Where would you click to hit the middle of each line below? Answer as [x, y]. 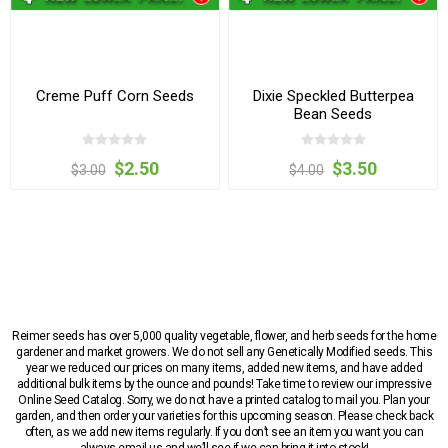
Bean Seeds [333, 113]
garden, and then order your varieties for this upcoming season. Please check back [224, 416]
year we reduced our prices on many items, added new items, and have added [224, 368]
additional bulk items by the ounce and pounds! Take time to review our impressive [224, 384]
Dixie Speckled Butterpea [333, 95]
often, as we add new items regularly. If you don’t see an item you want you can [224, 432]
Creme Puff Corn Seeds [114, 95]
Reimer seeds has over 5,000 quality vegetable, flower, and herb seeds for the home [224, 336]
